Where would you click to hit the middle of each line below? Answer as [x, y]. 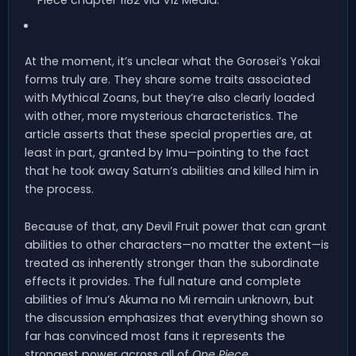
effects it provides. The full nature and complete [163, 281]
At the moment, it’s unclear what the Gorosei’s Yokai [172, 61]
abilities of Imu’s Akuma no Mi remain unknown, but [169, 299]
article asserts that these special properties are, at [168, 134]
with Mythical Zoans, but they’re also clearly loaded [170, 97]
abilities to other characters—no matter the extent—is [177, 244]
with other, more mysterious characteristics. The [161, 116]
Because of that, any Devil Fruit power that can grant [176, 226]
